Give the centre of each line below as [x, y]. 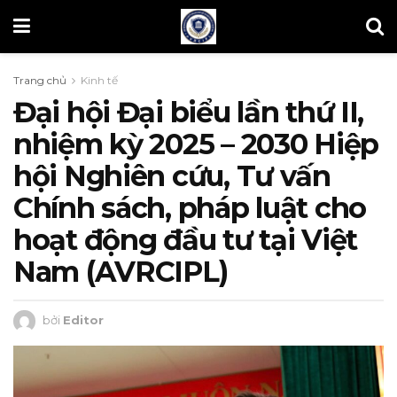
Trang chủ [40, 80]
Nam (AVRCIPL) [121, 272]
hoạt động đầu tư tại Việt [185, 240]
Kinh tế [99, 80]
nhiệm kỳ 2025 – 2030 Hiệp [196, 144]
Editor [83, 319]
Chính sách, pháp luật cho [190, 208]
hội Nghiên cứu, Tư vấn [172, 176]
